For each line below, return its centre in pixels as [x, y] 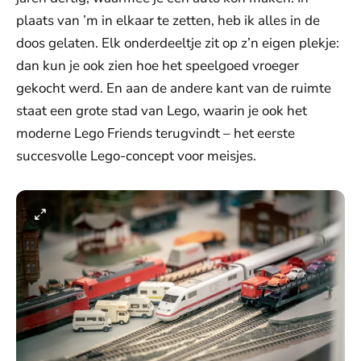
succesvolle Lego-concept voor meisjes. [136, 156]
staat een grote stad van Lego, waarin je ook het [162, 111]
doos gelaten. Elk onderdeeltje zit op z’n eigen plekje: [178, 43]
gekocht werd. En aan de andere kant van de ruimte [174, 88]
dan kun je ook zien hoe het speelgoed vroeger [158, 66]
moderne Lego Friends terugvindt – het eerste [156, 133]
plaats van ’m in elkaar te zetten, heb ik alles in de [168, 21]
